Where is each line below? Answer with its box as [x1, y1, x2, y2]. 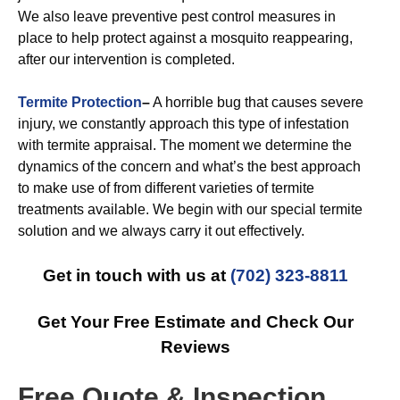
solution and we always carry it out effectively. [18, 223, 304, 238]
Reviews [161, 337, 230, 356]
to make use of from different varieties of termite [18, 180, 314, 196]
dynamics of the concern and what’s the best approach [18, 159, 361, 174]
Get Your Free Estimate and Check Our [37, 312, 354, 331]
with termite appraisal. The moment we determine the [18, 137, 352, 153]
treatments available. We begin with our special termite [18, 202, 362, 217]
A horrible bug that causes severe [150, 95, 363, 110]
